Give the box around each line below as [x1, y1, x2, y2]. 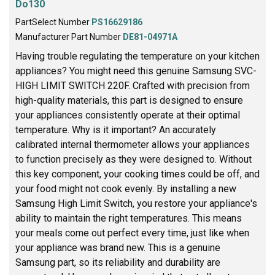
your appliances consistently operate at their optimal [15, 109, 240, 121]
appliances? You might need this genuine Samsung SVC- [15, 64, 257, 77]
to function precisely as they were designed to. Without [15, 153, 252, 165]
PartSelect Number [15, 17, 91, 27]
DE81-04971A [123, 31, 177, 42]
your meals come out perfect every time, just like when [15, 227, 249, 239]
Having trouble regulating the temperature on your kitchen [15, 50, 260, 62]
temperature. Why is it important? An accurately [15, 123, 216, 136]
